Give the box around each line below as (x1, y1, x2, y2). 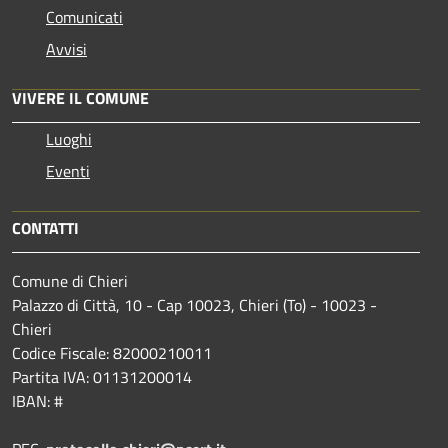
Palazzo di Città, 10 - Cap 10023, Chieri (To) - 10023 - (12, 292, 377, 317)
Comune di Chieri (12, 268, 128, 293)
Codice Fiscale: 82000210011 (12, 340, 212, 365)
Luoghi (46, 126, 92, 151)
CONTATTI (12, 215, 79, 240)
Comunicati (46, 4, 123, 29)
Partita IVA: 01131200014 (12, 364, 192, 389)
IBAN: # (12, 388, 63, 413)
